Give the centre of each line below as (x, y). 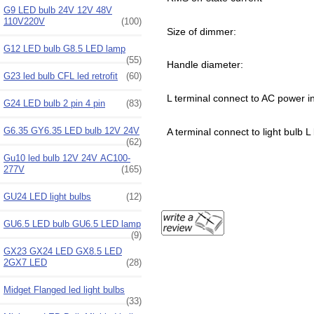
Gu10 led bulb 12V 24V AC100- (67, 158)
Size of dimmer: (203, 31)
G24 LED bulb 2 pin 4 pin (54, 103)
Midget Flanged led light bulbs (64, 289)
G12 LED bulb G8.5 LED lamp (64, 48)
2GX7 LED (25, 262)
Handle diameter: (205, 65)
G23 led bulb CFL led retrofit (61, 76)
